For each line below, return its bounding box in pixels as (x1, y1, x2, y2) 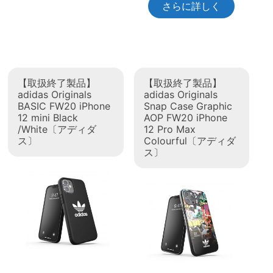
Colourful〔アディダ (143, 135, 236, 147)
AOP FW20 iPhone (143, 112, 227, 124)
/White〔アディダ (18, 123, 97, 136)
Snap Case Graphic (143, 100, 232, 113)
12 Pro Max (143, 123, 196, 136)
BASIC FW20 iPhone (18, 100, 111, 113)
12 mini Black (18, 112, 79, 124)
